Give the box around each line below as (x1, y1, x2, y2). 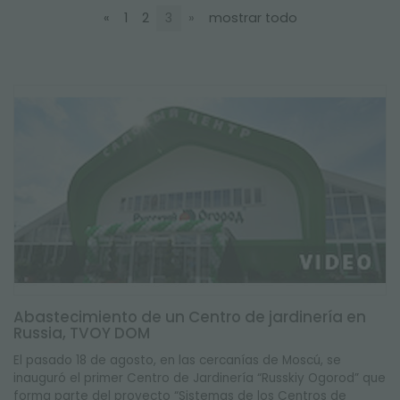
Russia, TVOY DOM (13, 322, 150, 344)
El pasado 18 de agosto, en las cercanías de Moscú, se (13, 352, 341, 369)
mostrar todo (208, 9, 297, 27)
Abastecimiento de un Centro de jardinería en (13, 306, 366, 328)
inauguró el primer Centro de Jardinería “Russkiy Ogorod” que (13, 370, 386, 387)
